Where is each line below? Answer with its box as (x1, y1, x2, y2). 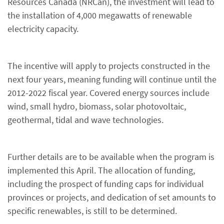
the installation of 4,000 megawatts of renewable (7, 9, 192, 21)
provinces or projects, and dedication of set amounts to (7, 191, 216, 203)
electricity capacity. (7, 23, 78, 34)
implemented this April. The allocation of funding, (7, 164, 195, 176)
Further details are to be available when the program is (7, 151, 214, 162)
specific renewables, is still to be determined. (7, 205, 177, 216)
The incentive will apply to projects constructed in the (7, 60, 210, 71)
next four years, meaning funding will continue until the (7, 73, 216, 85)
